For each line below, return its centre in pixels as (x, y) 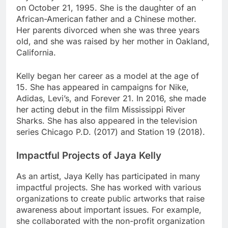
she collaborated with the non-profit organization (110, 221)
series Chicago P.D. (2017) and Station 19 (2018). (111, 132)
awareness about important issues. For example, (109, 210)
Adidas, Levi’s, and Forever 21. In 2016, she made (111, 98)
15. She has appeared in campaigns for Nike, (103, 87)
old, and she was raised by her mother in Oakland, (113, 41)
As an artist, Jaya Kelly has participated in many (108, 176)
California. (36, 52)
